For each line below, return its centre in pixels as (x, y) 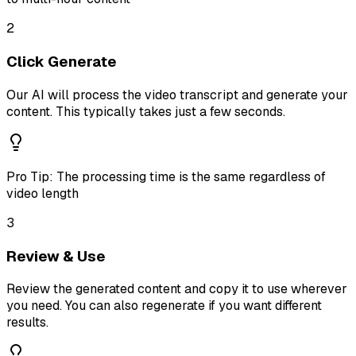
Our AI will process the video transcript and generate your (177, 95)
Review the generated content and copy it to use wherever (177, 289)
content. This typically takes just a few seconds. (146, 111)
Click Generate (62, 62)
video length (43, 193)
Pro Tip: (30, 176)
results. (27, 323)
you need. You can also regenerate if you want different (164, 306)
